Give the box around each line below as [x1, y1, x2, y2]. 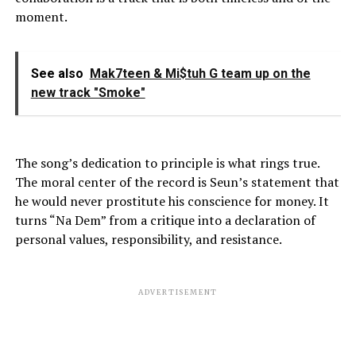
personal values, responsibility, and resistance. [14, 230, 282, 248]
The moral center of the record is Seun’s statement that [14, 172, 339, 191]
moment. [14, 7, 68, 25]
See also [30, 65, 83, 81]
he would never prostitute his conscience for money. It [14, 192, 329, 210]
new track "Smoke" [30, 84, 145, 100]
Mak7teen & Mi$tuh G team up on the [89, 65, 311, 81]
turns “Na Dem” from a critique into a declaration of [14, 211, 315, 229]
